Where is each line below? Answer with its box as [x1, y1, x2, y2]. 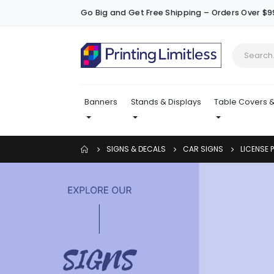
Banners [84, 97, 117, 108]
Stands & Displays [130, 97, 201, 108]
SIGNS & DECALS [106, 144, 166, 155]
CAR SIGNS [183, 144, 223, 155]
